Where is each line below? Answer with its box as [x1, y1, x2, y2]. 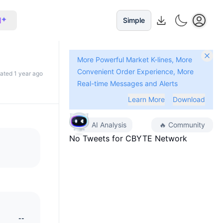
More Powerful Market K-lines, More [77, 55, 192, 64]
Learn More [128, 95, 165, 104]
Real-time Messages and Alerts [77, 79, 178, 88]
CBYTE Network [125, 133, 187, 143]
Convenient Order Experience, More [77, 67, 194, 76]
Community [168, 120, 205, 129]
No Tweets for [69, 133, 125, 143]
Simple [123, 16, 145, 24]
